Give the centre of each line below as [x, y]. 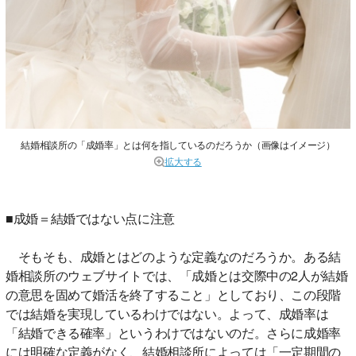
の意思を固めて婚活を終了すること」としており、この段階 [173, 294]
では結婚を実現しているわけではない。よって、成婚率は [167, 313]
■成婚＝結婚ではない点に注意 [90, 218]
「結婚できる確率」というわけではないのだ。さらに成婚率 [173, 332]
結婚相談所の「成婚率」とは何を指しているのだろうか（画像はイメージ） [178, 144]
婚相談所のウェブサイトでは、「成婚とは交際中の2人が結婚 [177, 275]
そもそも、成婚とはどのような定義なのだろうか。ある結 [173, 256]
